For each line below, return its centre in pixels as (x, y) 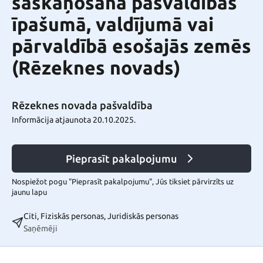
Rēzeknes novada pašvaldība (82, 105)
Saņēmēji (41, 229)
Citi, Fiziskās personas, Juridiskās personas (101, 216)
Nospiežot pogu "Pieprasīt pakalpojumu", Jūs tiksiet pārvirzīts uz (123, 182)
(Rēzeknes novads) (96, 68)
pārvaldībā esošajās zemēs (131, 46)
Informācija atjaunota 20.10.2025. (74, 120)
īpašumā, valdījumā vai (113, 24)
